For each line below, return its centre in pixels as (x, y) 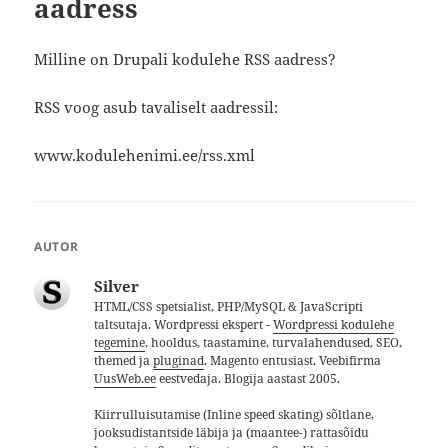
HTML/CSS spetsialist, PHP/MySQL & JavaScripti (229, 306)
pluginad (179, 360)
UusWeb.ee (125, 378)
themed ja (124, 360)
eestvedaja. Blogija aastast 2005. (248, 378)
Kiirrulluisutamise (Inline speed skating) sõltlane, (234, 414)
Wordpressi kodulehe (334, 324)
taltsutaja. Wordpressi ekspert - (184, 324)
